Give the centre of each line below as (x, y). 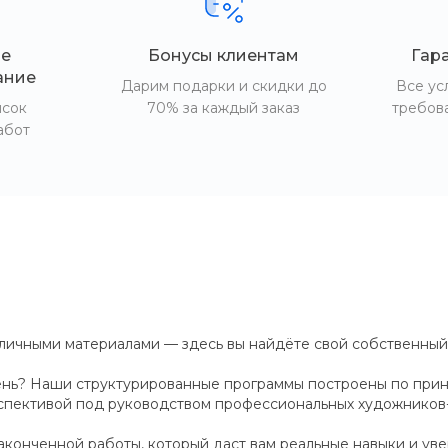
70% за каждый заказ (224, 108)
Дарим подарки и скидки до (223, 86)
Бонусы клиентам (224, 55)
